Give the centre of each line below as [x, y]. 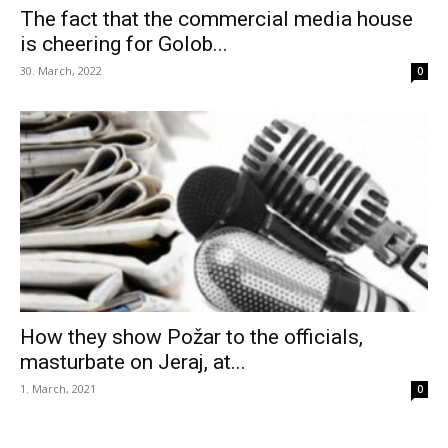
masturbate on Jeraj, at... [133, 362]
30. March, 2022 [61, 70]
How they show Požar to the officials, [191, 337]
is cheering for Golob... [124, 43]
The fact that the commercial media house [216, 18]
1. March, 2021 [58, 389]
